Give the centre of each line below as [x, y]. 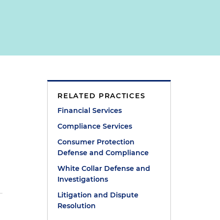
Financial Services [90, 110]
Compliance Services [95, 126]
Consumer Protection [96, 142]
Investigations [83, 179]
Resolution [77, 206]
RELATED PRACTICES [102, 96]
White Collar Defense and [104, 168]
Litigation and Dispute [98, 195]
